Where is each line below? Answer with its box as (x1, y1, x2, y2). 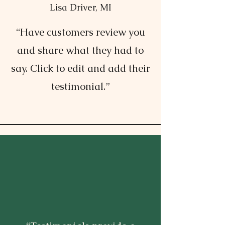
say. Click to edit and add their (11, 62, 150, 75)
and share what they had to (17, 44, 144, 57)
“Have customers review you (16, 26, 145, 39)
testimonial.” (51, 80, 109, 93)
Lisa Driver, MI (49, 2, 111, 13)
